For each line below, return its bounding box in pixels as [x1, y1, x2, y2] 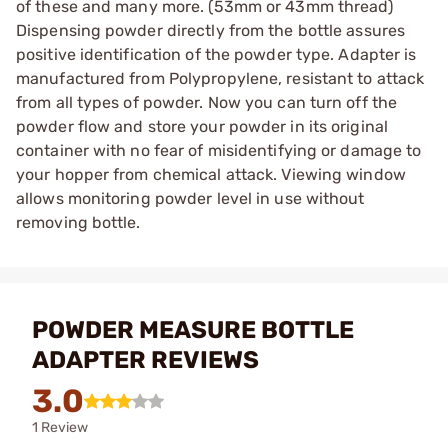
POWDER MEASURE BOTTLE [32, 315, 354, 344]
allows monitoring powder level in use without [16, 188, 365, 208]
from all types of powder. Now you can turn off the [16, 92, 398, 112]
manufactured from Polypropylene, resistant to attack [16, 68, 425, 88]
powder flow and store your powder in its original [16, 116, 388, 136]
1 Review [32, 418, 88, 436]
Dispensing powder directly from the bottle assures [16, 20, 406, 40]
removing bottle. [16, 212, 141, 232]
